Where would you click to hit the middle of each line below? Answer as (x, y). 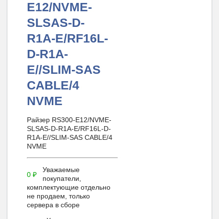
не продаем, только (59, 196)
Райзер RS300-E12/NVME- (69, 120)
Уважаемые (61, 170)
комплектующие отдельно (69, 187)
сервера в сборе (54, 205)
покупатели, (62, 179)
